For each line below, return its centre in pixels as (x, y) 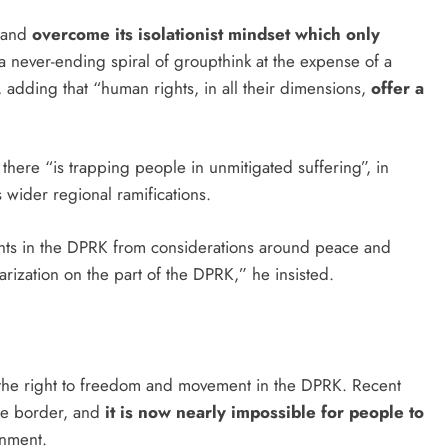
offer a (397, 87)
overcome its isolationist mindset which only (206, 33)
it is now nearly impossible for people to (264, 411)
